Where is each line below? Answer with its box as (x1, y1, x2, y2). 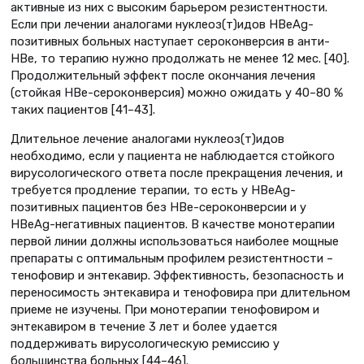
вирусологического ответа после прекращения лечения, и (11, 165, 343, 180)
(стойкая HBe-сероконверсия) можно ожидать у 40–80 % (11, 85, 343, 101)
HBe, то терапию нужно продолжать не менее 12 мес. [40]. (11, 51, 349, 67)
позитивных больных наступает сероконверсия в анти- (11, 34, 330, 50)
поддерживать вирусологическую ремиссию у (11, 336, 279, 351)
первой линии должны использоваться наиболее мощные (11, 233, 339, 249)
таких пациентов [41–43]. (11, 102, 155, 118)
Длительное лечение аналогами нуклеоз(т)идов (11, 131, 284, 146)
